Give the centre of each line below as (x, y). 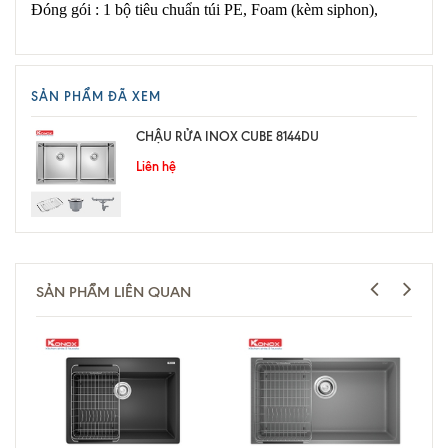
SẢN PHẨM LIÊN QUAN (113, 291)
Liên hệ (156, 165)
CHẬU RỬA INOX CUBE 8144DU (227, 135)
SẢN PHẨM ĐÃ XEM (96, 95)
